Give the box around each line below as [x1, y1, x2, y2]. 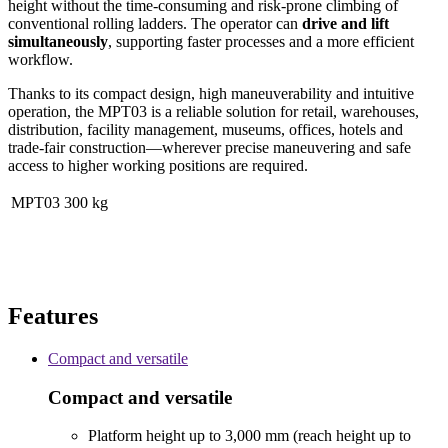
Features [8, 303, 98, 330]
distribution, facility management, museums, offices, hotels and [8, 121, 403, 139]
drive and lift [302, 15, 389, 33]
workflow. [8, 51, 73, 69]
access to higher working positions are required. [8, 157, 308, 175]
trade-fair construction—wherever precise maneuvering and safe [8, 139, 411, 157]
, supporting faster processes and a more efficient [108, 33, 414, 51]
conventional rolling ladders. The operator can [8, 15, 302, 33]
